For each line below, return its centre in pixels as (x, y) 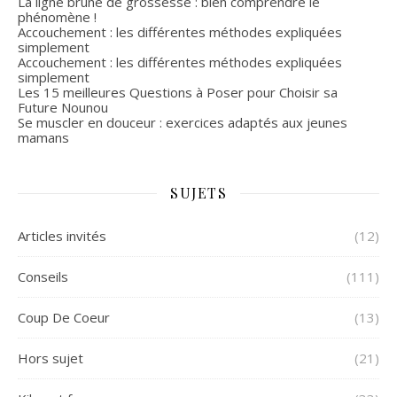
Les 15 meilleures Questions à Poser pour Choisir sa (178, 93)
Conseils (43, 277)
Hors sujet (51, 358)
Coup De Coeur (64, 318)
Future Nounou (63, 108)
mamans (43, 138)
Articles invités (62, 236)
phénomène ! (57, 17)
